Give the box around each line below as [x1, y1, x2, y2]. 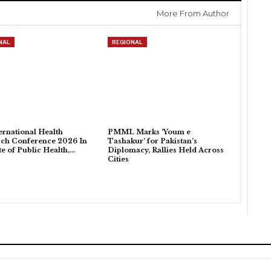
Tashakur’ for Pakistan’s [107, 137, 197, 146]
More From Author [157, 8, 230, 18]
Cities [107, 155, 129, 164]
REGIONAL [111, 38, 143, 45]
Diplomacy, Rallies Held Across [107, 146, 224, 155]
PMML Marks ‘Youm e [107, 128, 191, 137]
